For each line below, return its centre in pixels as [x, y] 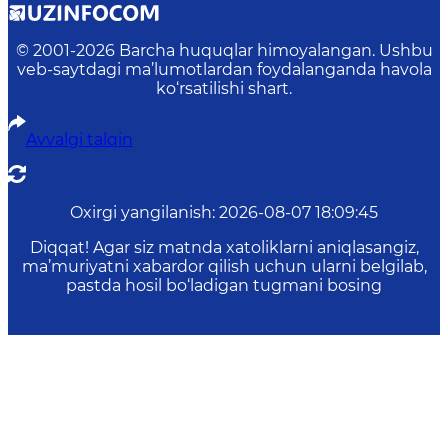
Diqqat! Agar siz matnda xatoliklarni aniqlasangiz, [224, 248]
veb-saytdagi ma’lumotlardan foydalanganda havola [224, 70]
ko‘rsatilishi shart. [224, 89]
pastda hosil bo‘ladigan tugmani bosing [224, 286]
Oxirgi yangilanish [141, 213]
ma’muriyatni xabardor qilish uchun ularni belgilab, [224, 267]
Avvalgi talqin [79, 140]
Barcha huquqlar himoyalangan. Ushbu [275, 51]
